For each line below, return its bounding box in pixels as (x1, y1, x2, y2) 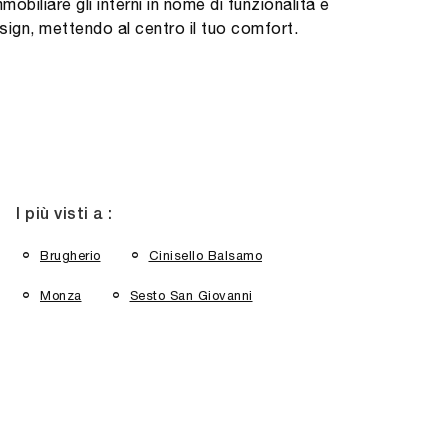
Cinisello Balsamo (148, 247, 262, 263)
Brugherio (40, 247, 101, 263)
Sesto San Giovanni (129, 288, 253, 304)
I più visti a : (16, 208, 113, 222)
